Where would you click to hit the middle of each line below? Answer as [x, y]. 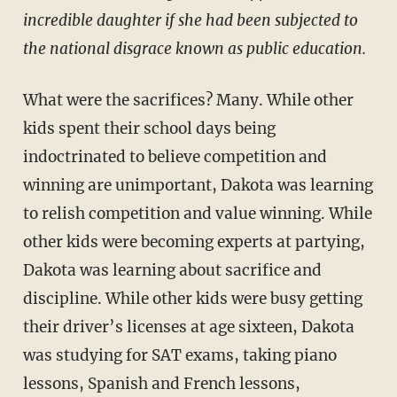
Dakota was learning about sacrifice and [172, 270]
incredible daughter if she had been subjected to [190, 20]
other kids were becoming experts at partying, [194, 241]
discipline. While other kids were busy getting [192, 298]
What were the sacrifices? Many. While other [188, 100]
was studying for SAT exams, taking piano [179, 355]
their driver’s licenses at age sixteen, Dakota [188, 327]
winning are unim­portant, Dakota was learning [198, 185]
